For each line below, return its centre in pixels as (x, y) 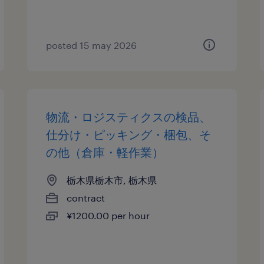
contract (86, 198)
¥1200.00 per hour (108, 215)
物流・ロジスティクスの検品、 (129, 117)
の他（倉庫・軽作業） (105, 152)
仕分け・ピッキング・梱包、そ (129, 134)
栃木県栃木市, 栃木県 (112, 180)
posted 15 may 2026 (92, 45)
